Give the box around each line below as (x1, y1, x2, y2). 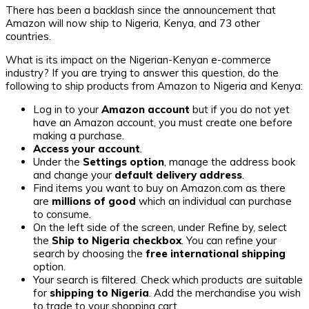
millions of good (52, 195, 136, 208)
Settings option (83, 155, 164, 169)
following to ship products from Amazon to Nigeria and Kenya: (6, 79, 303, 93)
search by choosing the (33, 247, 146, 261)
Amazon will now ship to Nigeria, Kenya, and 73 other (6, 17, 260, 30)
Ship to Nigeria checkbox (52, 234, 181, 248)
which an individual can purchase (136, 195, 292, 208)
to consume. (33, 208, 91, 221)
